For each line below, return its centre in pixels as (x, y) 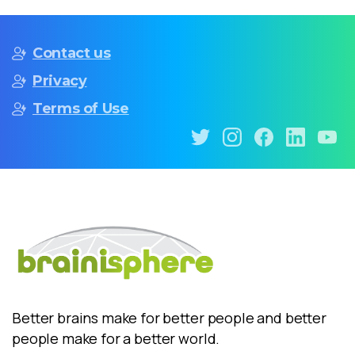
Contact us (72, 53)
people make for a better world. (116, 338)
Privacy (60, 80)
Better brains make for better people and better (169, 317)
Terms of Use (81, 108)
